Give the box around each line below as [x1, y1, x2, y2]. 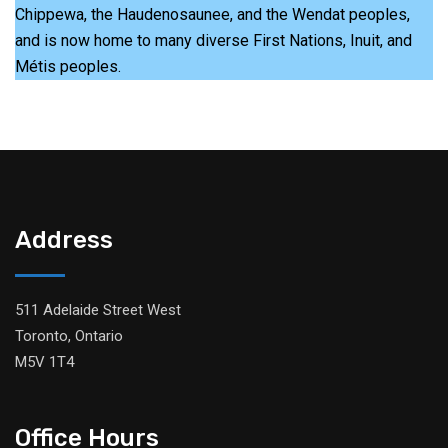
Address [15, 226, 113, 255]
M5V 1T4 [15, 353, 74, 372]
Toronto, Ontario [15, 327, 123, 346]
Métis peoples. [15, 57, 121, 77]
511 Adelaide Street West [15, 301, 181, 320]
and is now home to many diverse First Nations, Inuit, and [15, 31, 412, 51]
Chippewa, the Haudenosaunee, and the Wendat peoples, [15, 5, 410, 25]
